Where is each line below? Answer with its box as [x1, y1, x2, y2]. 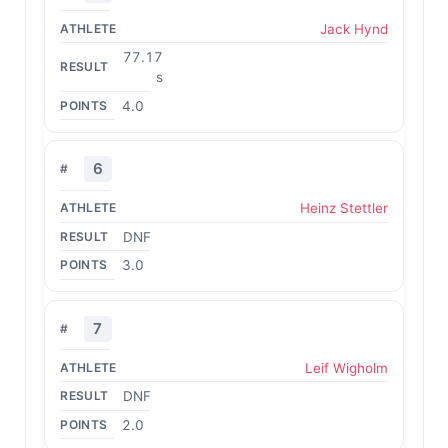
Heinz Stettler [299, 200, 388, 216]
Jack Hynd [319, 20, 388, 37]
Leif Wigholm [304, 359, 388, 376]
